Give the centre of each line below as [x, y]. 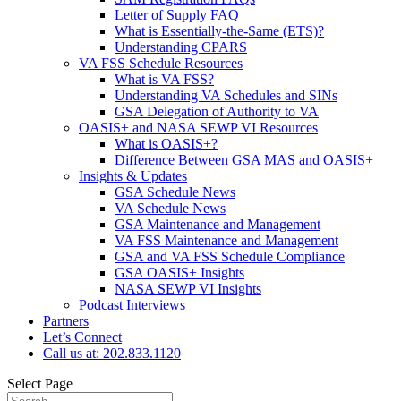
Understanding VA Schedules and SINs [226, 95]
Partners [66, 321]
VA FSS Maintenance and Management [226, 240]
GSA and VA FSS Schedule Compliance [230, 256]
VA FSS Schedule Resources [161, 63]
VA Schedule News [170, 208]
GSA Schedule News [175, 192]
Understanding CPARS [181, 47]
